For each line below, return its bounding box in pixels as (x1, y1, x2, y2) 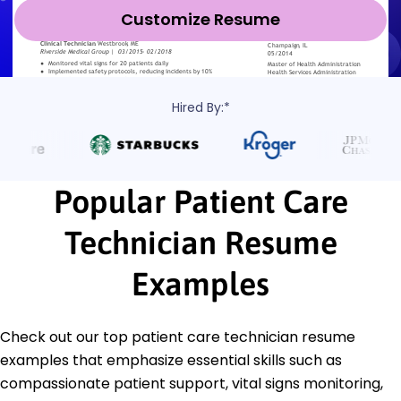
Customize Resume (121, 7, 280, 30)
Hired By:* (171, 98, 230, 116)
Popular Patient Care (53, 182, 348, 220)
